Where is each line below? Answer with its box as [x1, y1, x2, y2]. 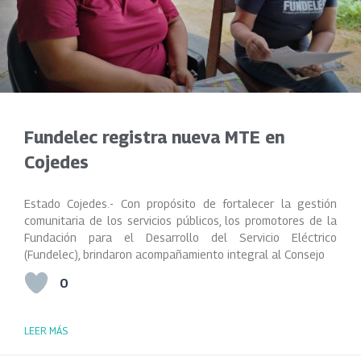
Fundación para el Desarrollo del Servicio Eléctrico [24, 230, 337, 244]
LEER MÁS [24, 325, 68, 337]
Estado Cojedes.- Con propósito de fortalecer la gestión [24, 197, 337, 210]
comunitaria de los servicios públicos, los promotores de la [24, 214, 337, 227]
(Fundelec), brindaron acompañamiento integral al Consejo [24, 247, 325, 261]
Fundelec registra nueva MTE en [24, 127, 284, 147]
